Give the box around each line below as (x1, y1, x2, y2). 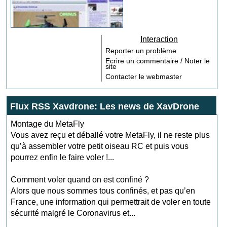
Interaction (140, 35, 178, 44)
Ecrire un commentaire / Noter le (105, 57, 210, 65)
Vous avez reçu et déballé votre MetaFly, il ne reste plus (11, 131, 210, 139)
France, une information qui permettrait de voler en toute (11, 198, 211, 206)
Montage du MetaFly (11, 120, 85, 128)
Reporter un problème (105, 47, 177, 55)
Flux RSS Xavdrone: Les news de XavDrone (10, 101, 200, 111)
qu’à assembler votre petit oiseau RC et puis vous (11, 142, 189, 150)
